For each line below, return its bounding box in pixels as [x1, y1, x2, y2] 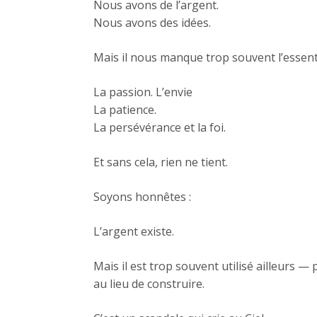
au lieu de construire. [93, 276, 204, 292]
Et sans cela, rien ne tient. [93, 154, 228, 171]
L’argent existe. [93, 224, 174, 240]
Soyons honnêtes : [93, 189, 191, 205]
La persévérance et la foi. [93, 120, 226, 136]
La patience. [93, 102, 156, 118]
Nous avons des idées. [93, 15, 211, 31]
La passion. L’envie [93, 84, 192, 100]
